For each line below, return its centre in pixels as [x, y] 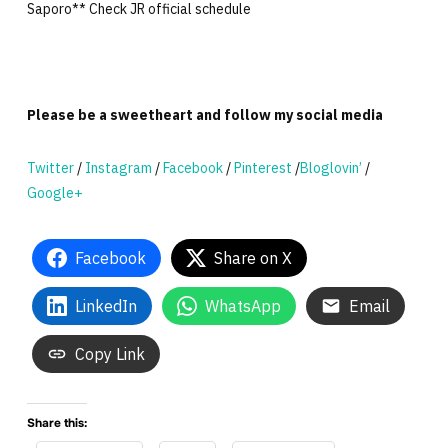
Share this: [56, 422]
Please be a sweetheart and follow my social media [204, 114]
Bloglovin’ [330, 167]
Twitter [50, 167]
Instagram [118, 167]
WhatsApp [242, 305]
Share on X [252, 257]
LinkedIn [105, 305]
